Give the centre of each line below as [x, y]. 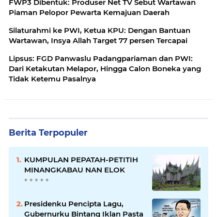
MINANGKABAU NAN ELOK [75, 170]
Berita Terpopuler [48, 133]
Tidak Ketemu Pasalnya [52, 79]
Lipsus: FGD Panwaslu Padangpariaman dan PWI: [101, 58]
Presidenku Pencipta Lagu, [74, 204]
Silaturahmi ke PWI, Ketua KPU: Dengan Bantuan [100, 30]
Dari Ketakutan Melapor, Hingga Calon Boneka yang [105, 69]
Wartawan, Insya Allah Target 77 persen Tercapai [98, 40]
